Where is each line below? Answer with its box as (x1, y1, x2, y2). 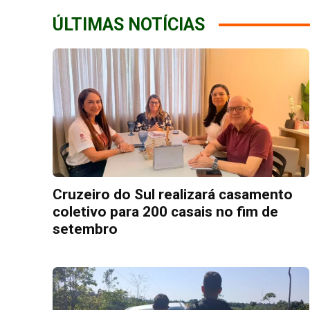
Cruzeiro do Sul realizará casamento (53, 185, 293, 203)
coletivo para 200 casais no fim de (53, 203, 278, 220)
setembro (53, 220, 118, 237)
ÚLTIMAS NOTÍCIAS (53, 15, 205, 35)
